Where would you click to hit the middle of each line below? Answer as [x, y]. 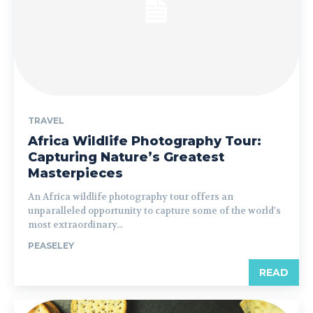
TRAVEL [46, 120]
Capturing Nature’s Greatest [126, 157]
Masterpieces [75, 173]
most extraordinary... [75, 224]
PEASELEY [51, 245]
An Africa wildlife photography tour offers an [131, 196]
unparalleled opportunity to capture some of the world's [154, 210]
